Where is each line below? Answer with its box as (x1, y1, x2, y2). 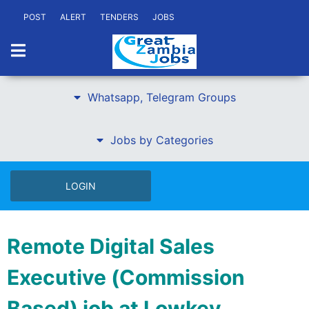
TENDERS (100, 12, 139, 22)
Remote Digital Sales (7, 234, 215, 259)
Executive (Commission (7, 265, 245, 290)
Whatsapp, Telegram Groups (87, 90, 236, 104)
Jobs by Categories (110, 133, 213, 147)
